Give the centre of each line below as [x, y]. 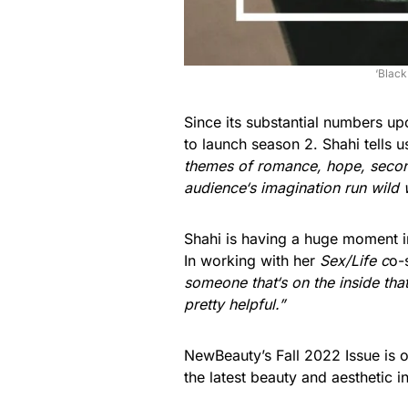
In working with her [252, 261]
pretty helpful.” [235, 305]
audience [214, 188]
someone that [230, 283]
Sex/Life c [354, 261]
